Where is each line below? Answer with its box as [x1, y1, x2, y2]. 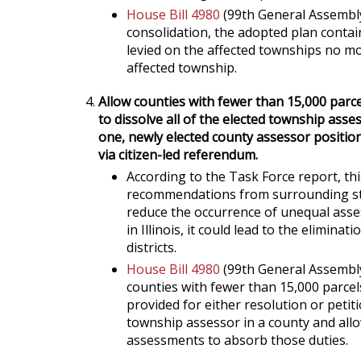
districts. [127, 239, 176, 256]
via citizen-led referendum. [98, 146, 258, 164]
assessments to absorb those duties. [127, 331, 348, 349]
